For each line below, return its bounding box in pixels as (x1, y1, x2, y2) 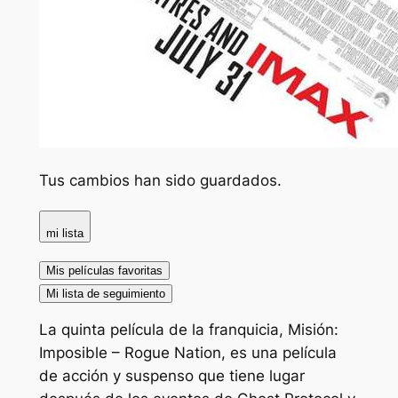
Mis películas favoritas (45, 263, 163, 277)
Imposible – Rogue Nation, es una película (38, 344, 337, 362)
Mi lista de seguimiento (45, 286, 165, 300)
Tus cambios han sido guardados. (38, 171, 282, 190)
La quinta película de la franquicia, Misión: (38, 321, 338, 339)
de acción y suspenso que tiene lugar (38, 367, 305, 386)
